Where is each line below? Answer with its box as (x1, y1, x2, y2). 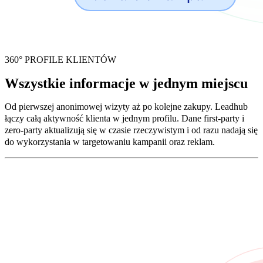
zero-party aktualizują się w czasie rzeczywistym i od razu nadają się (5, 124, 258, 135)
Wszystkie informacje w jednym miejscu (5, 75, 248, 91)
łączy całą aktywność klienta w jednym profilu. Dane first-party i (5, 113, 244, 123)
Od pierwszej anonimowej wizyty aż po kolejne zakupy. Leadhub (5, 101, 248, 112)
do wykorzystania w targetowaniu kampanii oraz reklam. (5, 136, 215, 147)
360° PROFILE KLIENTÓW (5, 54, 116, 65)
